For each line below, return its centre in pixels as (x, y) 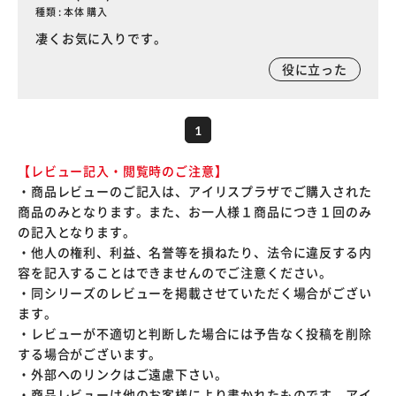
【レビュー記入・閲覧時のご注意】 (123, 171)
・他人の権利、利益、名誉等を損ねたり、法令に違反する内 (195, 252)
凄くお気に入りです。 (101, 38)
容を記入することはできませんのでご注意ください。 (175, 272)
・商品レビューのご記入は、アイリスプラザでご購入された (195, 191)
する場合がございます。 (90, 354)
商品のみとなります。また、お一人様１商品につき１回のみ (195, 211)
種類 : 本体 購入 (72, 11)
